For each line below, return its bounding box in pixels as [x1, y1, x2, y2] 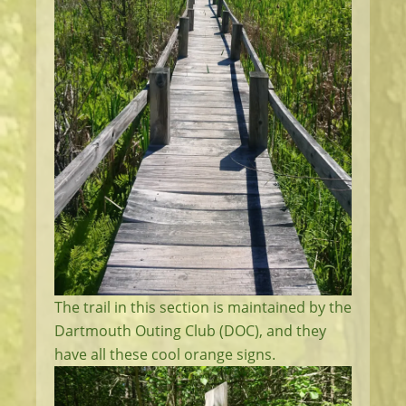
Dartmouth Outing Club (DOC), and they [54, 320, 326, 341]
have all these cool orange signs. [54, 343, 275, 364]
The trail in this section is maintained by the [54, 296, 352, 317]
